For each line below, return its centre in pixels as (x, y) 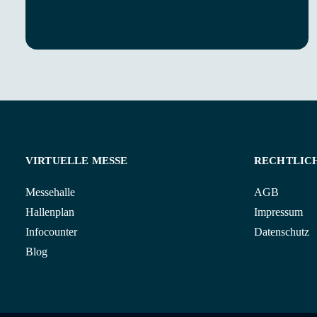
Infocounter (51, 232)
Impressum (278, 212)
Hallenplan (50, 212)
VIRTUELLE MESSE (77, 161)
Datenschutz (282, 232)
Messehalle (50, 192)
